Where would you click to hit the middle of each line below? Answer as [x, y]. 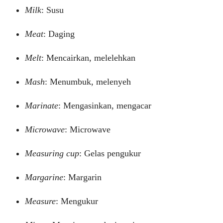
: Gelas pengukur [110, 153]
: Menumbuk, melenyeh [88, 82]
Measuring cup [52, 153]
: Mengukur [77, 201]
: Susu [53, 10]
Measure [40, 201]
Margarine [44, 177]
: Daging [59, 34]
